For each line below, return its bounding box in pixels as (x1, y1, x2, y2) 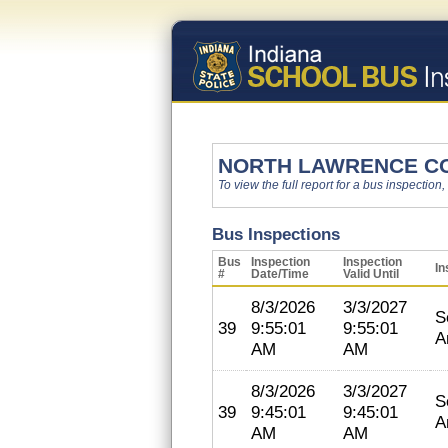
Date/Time (251, 268, 309, 280)
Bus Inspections (212, 224, 340, 244)
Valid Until (343, 268, 399, 280)
